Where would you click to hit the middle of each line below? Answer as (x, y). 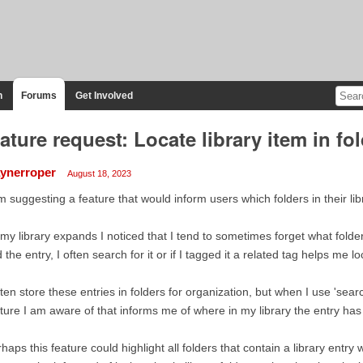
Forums (38, 95)
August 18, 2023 (99, 173)
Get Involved (104, 95)
